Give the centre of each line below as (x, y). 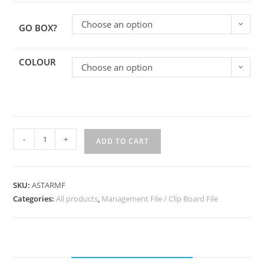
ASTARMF (49, 185)
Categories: (35, 199)
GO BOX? (38, 28)
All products (77, 199)
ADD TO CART (123, 141)
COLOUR (38, 62)
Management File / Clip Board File (160, 199)
